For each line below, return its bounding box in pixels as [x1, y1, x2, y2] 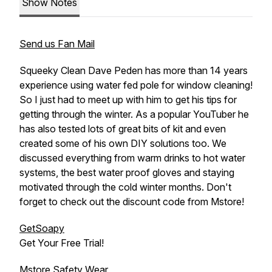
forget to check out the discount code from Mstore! [19, 195, 244, 208]
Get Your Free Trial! [19, 237, 104, 249]
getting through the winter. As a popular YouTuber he [19, 108, 249, 120]
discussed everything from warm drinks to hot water [19, 152, 245, 164]
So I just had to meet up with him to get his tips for [19, 93, 237, 106]
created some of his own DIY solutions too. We [19, 137, 226, 149]
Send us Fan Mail [19, 38, 95, 50]
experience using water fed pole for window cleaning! [19, 79, 253, 91]
